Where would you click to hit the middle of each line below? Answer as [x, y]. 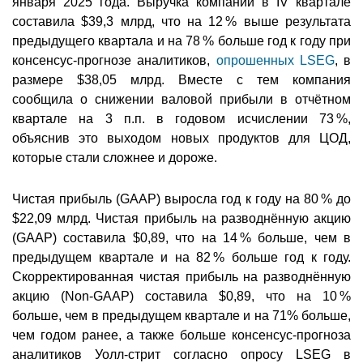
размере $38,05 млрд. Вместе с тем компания [181, 80]
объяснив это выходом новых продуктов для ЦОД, [181, 139]
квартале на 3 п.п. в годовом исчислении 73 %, [181, 119]
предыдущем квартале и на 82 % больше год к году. [181, 258]
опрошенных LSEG [275, 61]
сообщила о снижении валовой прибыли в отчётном [181, 100]
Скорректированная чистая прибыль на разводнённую [181, 277]
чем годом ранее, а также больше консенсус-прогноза [181, 335]
